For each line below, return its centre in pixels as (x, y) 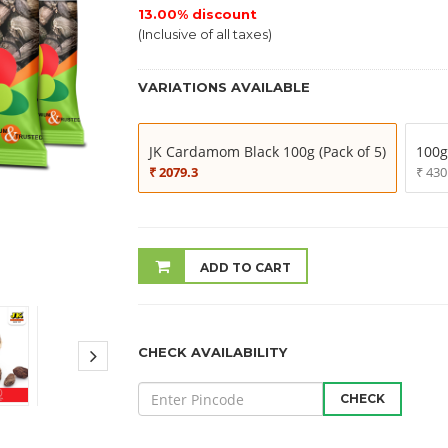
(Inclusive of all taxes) (205, 34)
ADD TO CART (246, 267)
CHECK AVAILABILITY (213, 352)
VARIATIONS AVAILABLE (224, 87)
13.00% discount (198, 14)
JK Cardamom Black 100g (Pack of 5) (268, 151)
